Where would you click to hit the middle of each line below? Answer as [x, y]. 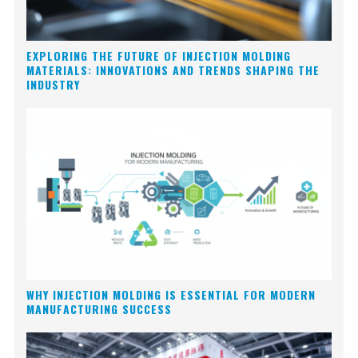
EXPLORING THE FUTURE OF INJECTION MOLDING [159, 56]
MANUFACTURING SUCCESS [99, 308]
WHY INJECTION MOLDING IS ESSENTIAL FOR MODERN [171, 294]
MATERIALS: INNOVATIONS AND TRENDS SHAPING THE [173, 70]
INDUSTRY [54, 85]
